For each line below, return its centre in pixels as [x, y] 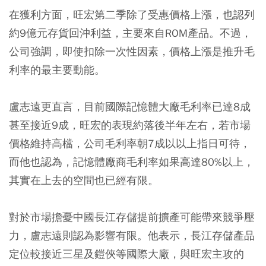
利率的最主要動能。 [57, 69]
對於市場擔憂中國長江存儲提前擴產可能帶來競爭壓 [132, 217]
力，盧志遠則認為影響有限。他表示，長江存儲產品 [132, 235]
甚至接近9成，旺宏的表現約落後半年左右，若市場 [130, 125]
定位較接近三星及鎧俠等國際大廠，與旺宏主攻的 [126, 254]
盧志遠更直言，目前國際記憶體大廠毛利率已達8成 [130, 106]
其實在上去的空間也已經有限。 [84, 180]
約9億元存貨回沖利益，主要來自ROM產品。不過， [130, 33]
